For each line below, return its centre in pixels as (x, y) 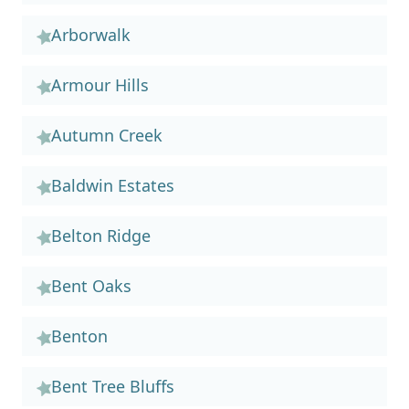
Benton (79, 336)
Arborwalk (91, 35)
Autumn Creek (107, 135)
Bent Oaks (91, 286)
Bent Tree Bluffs (113, 386)
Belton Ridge (101, 236)
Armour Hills (100, 85)
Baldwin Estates (113, 185)
